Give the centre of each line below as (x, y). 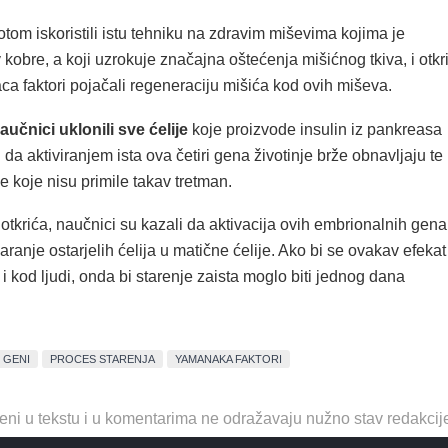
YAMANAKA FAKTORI (229, 358)
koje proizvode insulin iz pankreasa (314, 129)
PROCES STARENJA (102, 358)
